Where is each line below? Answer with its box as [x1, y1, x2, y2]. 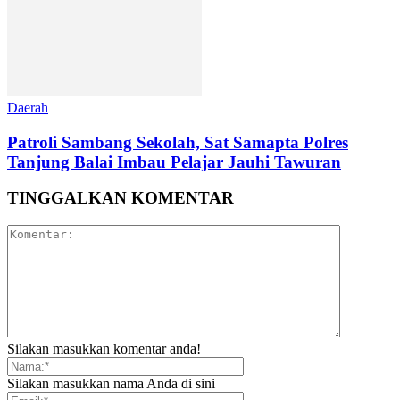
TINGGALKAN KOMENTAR [7, 188, 234, 208]
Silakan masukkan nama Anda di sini [7, 376, 215, 392]
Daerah [7, 99, 48, 115]
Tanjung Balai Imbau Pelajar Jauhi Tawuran [7, 152, 341, 171]
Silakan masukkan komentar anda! [7, 341, 201, 357]
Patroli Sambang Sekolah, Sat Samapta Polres [7, 132, 348, 152]
